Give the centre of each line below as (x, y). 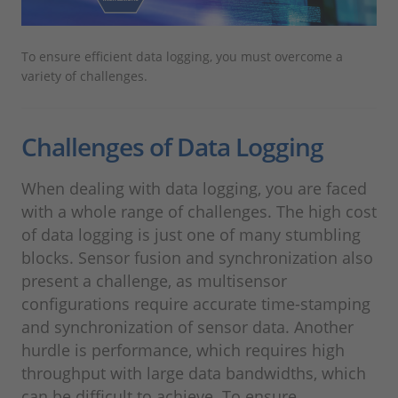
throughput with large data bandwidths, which (194, 374)
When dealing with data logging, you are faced (194, 189)
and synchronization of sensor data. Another (187, 327)
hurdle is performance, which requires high (183, 350)
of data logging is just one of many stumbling (191, 235)
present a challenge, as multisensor (154, 281)
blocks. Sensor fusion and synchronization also (197, 258)
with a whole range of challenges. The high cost (199, 212)
